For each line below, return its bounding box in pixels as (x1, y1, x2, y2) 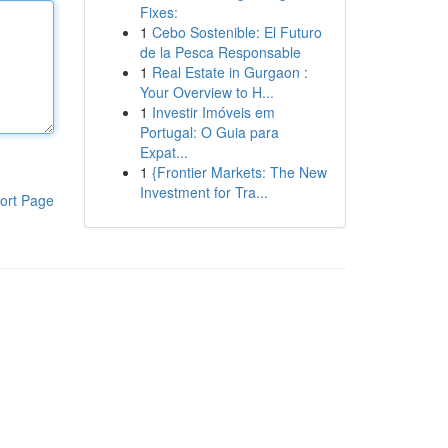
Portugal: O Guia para (139, 122, 279, 142)
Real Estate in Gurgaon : (151, 62, 308, 82)
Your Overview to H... (139, 82, 274, 102)
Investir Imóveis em (151, 102, 275, 122)
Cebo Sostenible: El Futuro (151, 22, 322, 42)
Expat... (139, 142, 188, 162)
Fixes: (139, 2, 178, 22)
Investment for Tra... (139, 182, 268, 202)
